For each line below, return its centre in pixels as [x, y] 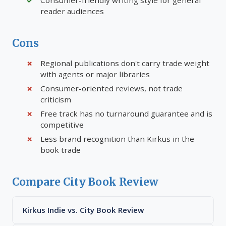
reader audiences [72, 11]
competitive [62, 125]
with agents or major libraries [95, 74]
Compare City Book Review [85, 182]
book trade [61, 150]
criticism [56, 99]
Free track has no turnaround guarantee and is [126, 114]
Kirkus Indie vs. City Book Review [83, 210]
